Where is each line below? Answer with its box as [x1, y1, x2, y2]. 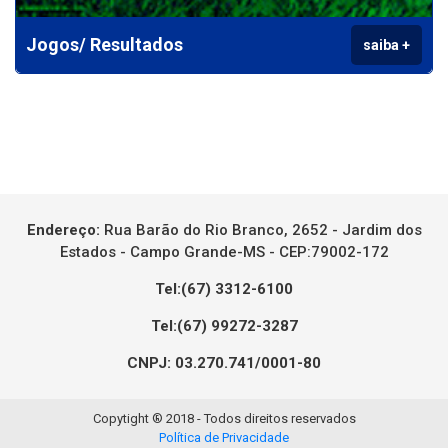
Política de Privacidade [159, 430, 289, 446]
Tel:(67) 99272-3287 [150, 317, 298, 336]
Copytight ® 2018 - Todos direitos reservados [92, 411, 356, 427]
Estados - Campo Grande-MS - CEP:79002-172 [59, 243, 389, 262]
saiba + [363, 37, 410, 54]
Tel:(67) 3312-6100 [155, 280, 293, 299]
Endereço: [26, 221, 100, 240]
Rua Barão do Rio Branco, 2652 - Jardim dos [99, 221, 422, 240]
